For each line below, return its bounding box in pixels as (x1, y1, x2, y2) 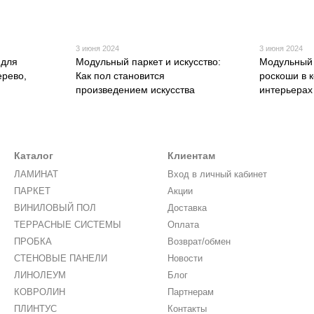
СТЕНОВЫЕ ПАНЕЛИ (14, 253, 107, 264)
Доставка (168, 203, 207, 214)
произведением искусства (75, 84, 195, 96)
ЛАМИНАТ (14, 169, 58, 180)
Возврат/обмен (168, 236, 231, 247)
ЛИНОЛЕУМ (14, 270, 66, 281)
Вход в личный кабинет (168, 169, 267, 180)
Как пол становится (75, 70, 165, 82)
